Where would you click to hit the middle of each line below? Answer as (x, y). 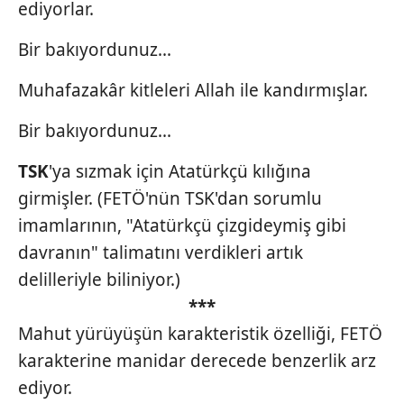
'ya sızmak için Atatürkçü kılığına (180, 171)
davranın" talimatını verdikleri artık (161, 252)
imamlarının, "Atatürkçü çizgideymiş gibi (182, 225)
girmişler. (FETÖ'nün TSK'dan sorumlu (170, 198)
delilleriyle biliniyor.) (99, 280)
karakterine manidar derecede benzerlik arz (197, 361)
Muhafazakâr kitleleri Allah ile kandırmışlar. (193, 90)
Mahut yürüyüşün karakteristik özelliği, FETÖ (200, 334)
